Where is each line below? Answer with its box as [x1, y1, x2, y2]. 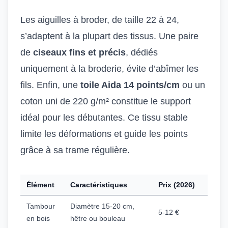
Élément [26, 181, 54, 189]
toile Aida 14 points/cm [80, 80, 180, 90]
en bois [26, 214, 50, 222]
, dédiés [126, 47, 158, 58]
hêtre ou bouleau [70, 214, 125, 222]
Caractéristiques [70, 181, 127, 189]
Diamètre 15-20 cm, [70, 202, 134, 210]
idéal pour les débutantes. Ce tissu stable [20, 112, 188, 123]
